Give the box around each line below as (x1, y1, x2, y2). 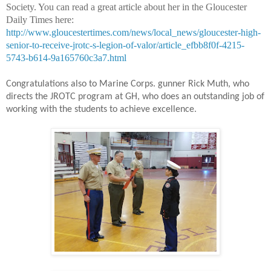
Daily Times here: (6, 15, 74, 25)
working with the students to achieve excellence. (6, 105, 197, 115)
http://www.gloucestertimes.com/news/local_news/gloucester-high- (6, 27, 261, 38)
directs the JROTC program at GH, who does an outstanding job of (6, 92, 264, 102)
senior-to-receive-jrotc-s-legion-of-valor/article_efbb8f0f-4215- (6, 40, 244, 51)
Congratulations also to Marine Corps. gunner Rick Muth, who (6, 79, 249, 90)
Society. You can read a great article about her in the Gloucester (6, 2, 247, 13)
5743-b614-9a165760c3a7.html (6, 53, 126, 64)
